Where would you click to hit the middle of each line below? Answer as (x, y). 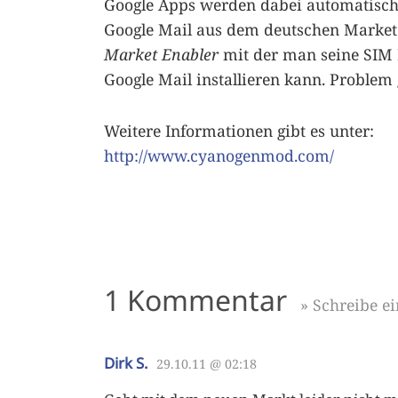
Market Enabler (161, 54)
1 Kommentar (199, 300)
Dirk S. (126, 363)
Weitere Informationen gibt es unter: (239, 131)
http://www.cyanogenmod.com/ (219, 155)
